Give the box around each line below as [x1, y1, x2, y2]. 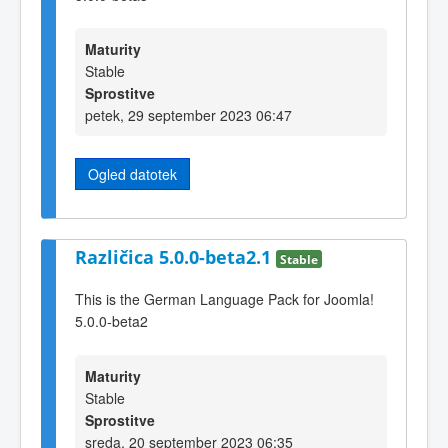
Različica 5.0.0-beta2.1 [75, 244, 276, 269]
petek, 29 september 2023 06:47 [85, 105, 292, 126]
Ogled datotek [88, 164, 177, 185]
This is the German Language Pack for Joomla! [75, 289, 374, 310]
